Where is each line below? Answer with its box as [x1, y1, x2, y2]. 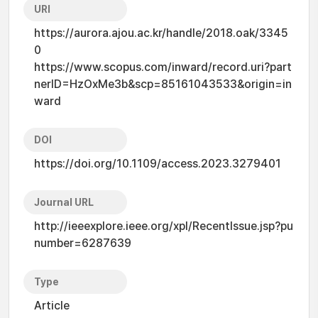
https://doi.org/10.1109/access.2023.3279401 [34, 157, 281, 170]
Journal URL [34, 197, 94, 208]
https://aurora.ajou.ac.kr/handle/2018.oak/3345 [34, 26, 288, 40]
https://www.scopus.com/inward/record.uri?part [34, 60, 292, 74]
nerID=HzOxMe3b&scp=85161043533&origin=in [34, 77, 292, 91]
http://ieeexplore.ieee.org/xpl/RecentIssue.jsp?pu [34, 219, 293, 233]
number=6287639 [34, 236, 131, 250]
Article [34, 299, 70, 312]
